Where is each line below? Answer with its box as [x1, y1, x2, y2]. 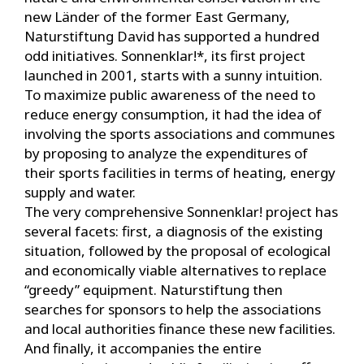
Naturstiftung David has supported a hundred [24, 26, 319, 45]
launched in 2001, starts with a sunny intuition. [24, 65, 323, 84]
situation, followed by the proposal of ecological [24, 240, 331, 260]
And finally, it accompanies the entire [24, 338, 262, 357]
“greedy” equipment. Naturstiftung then [24, 279, 283, 299]
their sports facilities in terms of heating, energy [24, 162, 336, 182]
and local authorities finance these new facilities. [24, 318, 336, 338]
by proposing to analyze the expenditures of [24, 143, 308, 162]
